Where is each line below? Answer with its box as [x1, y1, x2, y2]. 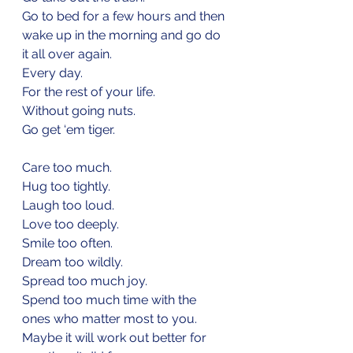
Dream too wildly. [22, 254, 123, 269]
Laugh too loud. [22, 197, 114, 213]
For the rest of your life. [22, 84, 155, 99]
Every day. [22, 65, 83, 80]
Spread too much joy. [22, 273, 147, 288]
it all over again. [22, 46, 112, 61]
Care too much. [22, 159, 112, 175]
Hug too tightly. [22, 178, 110, 194]
